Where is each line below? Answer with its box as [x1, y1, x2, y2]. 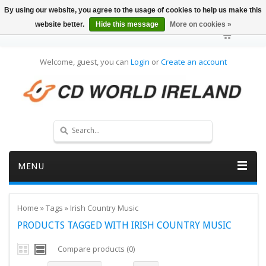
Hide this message [95, 20, 159, 28]
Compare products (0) [57, 243, 135, 254]
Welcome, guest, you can [39, 56, 131, 67]
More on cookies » [169, 20, 232, 28]
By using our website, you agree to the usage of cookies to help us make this [4, 6, 262, 14]
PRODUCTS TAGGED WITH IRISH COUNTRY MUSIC [17, 219, 232, 231]
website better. [34, 20, 86, 28]
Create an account [160, 56, 227, 67]
